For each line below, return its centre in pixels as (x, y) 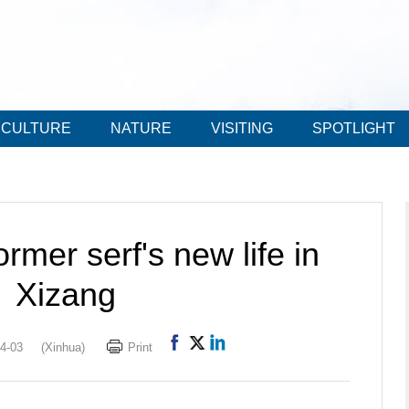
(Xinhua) (63, 347)
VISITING (242, 128)
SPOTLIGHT (354, 128)
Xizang (65, 294)
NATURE (141, 128)
